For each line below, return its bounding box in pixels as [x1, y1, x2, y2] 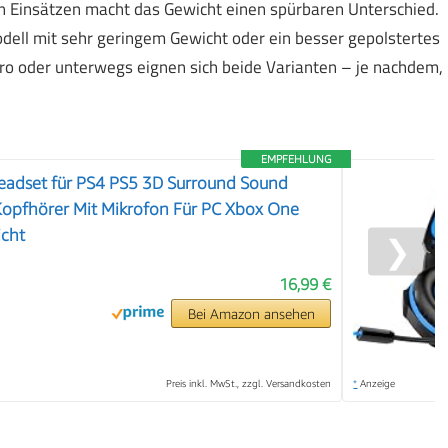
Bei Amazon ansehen [187, 304, 315, 322]
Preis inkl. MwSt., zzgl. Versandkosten [166, 376, 332, 389]
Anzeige [357, 376, 396, 389]
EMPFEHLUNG [261, 151, 332, 165]
